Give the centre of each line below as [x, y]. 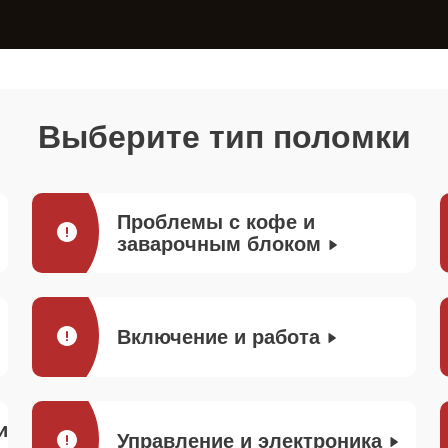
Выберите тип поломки [224, 137]
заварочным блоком [219, 244]
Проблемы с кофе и [216, 222]
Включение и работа [218, 337]
